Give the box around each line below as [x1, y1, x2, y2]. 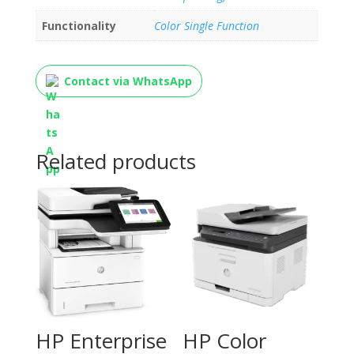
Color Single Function [153, 18, 259, 34]
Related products [35, 146, 196, 175]
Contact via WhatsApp [63, 73, 192, 89]
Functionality [41, 18, 116, 34]
